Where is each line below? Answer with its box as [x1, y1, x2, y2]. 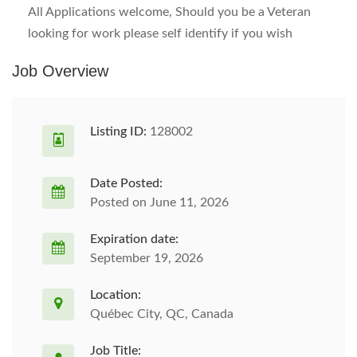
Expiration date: [90, 233, 178, 245]
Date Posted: [90, 177, 163, 190]
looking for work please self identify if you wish [28, 27, 292, 40]
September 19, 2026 [90, 252, 203, 265]
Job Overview [12, 62, 108, 80]
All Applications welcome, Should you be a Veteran [28, 6, 311, 18]
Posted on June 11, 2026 [90, 196, 229, 209]
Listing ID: [90, 125, 147, 138]
